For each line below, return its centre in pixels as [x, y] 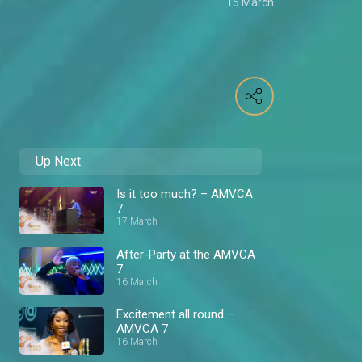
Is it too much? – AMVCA [185, 194]
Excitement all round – [175, 315]
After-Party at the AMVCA [186, 254]
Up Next [58, 162]
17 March [137, 222]
